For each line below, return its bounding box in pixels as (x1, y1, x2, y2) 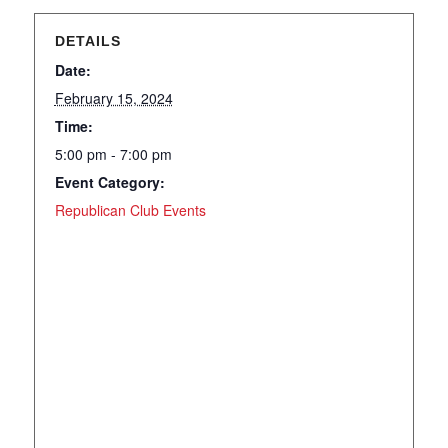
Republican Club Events (54, 200, 206, 220)
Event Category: (54, 172, 165, 192)
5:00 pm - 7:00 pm (54, 144, 172, 164)
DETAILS (54, 33, 121, 49)
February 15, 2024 (54, 88, 173, 108)
